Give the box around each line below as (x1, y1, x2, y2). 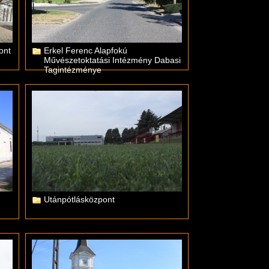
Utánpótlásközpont (44, 195, 115, 204)
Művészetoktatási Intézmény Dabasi (44, 55, 181, 65)
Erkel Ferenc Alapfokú (44, 46, 127, 55)
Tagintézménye (44, 65, 101, 74)
